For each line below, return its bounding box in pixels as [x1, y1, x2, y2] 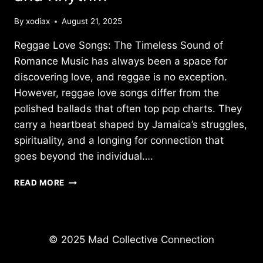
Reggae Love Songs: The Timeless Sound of [14, 39, 223, 52]
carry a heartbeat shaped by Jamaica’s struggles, [14, 119, 247, 131]
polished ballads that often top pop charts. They [14, 103, 242, 115]
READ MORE [14, 178, 65, 188]
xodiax [26, 16, 50, 26]
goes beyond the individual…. [14, 150, 153, 163]
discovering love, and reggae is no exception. [14, 71, 227, 83]
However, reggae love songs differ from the [14, 87, 219, 99]
